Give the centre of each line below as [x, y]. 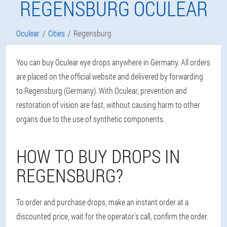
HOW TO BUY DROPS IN [98, 156]
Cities [56, 33]
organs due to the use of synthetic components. [90, 119]
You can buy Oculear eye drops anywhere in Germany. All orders [113, 62]
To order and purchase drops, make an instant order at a [102, 202]
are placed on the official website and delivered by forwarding [110, 76]
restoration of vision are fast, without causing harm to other [108, 105]
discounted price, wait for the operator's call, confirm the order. [112, 216]
